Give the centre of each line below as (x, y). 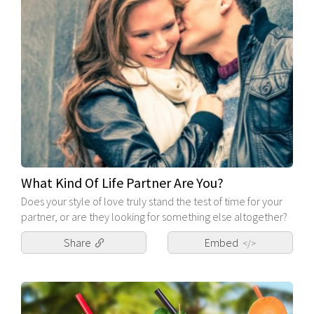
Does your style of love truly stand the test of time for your (152, 202)
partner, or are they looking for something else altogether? (154, 217)
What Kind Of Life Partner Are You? (122, 183)
